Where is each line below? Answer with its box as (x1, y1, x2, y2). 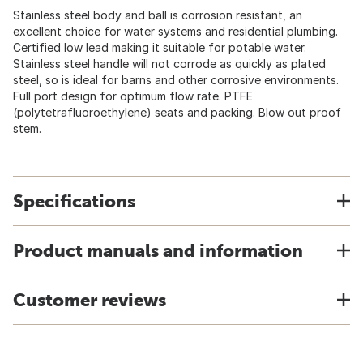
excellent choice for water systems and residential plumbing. (13, 24, 338, 38)
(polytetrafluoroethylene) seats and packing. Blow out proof (13, 105, 341, 119)
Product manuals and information (13, 240, 303, 261)
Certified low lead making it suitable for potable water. (13, 41, 306, 54)
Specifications (13, 190, 135, 211)
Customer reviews (13, 289, 166, 310)
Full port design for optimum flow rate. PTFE (13, 89, 253, 103)
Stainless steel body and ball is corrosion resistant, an (13, 8, 302, 22)
